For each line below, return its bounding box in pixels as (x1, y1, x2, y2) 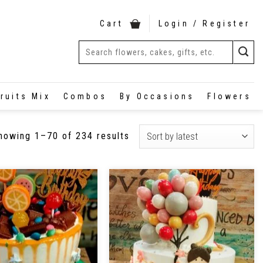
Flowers (207, 91, 251, 101)
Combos (63, 91, 107, 101)
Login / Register (158, 19, 250, 29)
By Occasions (120, 91, 195, 101)
